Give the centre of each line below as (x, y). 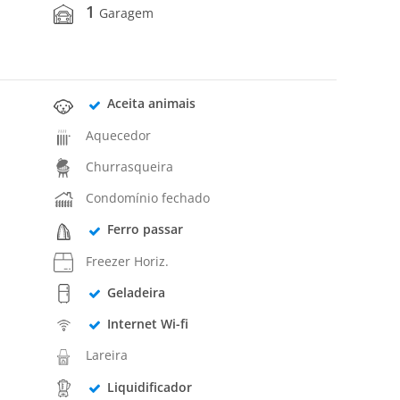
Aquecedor (119, 135)
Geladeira (136, 292)
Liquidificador (149, 387)
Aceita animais (151, 104)
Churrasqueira (130, 166)
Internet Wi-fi (147, 324)
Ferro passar (145, 229)
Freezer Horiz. (128, 261)
